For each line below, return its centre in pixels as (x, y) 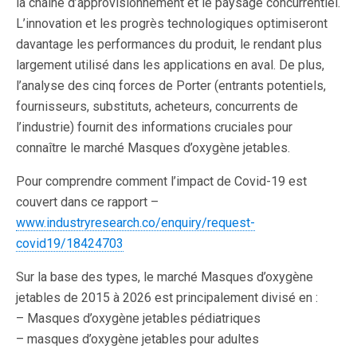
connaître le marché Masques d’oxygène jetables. (153, 148)
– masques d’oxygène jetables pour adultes (137, 339)
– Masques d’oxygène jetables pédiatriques (138, 318)
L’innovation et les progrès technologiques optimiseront (172, 24)
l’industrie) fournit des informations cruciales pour (154, 127)
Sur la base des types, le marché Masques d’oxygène (165, 277)
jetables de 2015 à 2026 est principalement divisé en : (167, 298)
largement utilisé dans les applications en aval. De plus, (170, 65)
